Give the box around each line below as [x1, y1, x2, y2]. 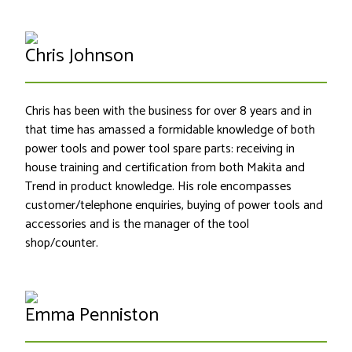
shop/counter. [25, 233, 101, 255]
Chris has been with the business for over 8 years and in [25, 101, 312, 123]
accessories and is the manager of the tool [25, 214, 249, 236]
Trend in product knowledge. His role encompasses [25, 176, 291, 198]
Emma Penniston [25, 300, 159, 332]
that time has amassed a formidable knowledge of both [25, 119, 315, 141]
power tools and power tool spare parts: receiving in [25, 138, 295, 160]
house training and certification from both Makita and [25, 157, 305, 179]
